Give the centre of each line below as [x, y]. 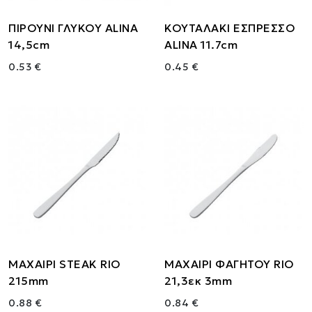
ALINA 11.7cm [201, 45]
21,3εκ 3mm [198, 281]
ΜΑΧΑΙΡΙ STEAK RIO [65, 264]
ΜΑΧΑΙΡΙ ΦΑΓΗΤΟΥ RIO [229, 264]
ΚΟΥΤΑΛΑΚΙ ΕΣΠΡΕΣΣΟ [230, 28]
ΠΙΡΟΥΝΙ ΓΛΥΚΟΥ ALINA [73, 28]
